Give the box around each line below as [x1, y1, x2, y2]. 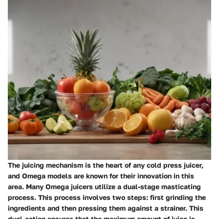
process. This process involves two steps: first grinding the [8, 193, 206, 201]
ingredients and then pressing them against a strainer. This [8, 203, 203, 212]
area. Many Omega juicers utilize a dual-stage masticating [8, 182, 201, 191]
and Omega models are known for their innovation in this [8, 171, 194, 180]
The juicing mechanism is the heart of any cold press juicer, [8, 160, 203, 169]
